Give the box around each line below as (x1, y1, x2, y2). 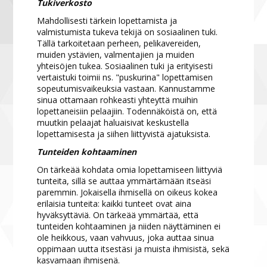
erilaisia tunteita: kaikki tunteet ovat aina (37, 197, 192, 209)
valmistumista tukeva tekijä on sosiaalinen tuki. (37, 26, 218, 38)
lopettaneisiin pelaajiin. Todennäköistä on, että (37, 105, 218, 117)
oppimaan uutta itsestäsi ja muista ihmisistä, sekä (37, 243, 230, 254)
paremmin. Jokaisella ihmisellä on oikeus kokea (37, 186, 218, 198)
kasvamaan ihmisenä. (37, 254, 123, 266)
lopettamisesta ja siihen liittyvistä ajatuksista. (37, 128, 211, 139)
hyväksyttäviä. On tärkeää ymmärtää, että (37, 209, 199, 221)
